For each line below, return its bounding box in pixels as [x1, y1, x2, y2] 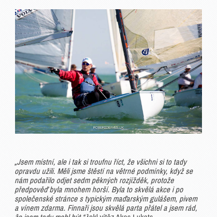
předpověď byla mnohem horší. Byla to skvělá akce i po [15, 185, 183, 194]
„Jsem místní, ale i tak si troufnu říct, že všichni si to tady [15, 157, 186, 166]
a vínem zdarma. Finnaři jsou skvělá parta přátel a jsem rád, [15, 203, 197, 212]
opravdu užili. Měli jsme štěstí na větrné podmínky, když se [15, 167, 193, 175]
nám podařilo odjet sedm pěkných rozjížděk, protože [15, 176, 174, 185]
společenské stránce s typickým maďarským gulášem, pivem [15, 194, 197, 203]
